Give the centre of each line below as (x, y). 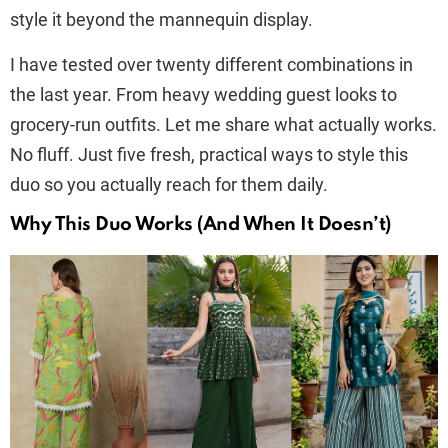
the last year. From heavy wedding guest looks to (203, 94)
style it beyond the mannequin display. (161, 19)
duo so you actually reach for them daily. (169, 184)
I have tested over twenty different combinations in (211, 64)
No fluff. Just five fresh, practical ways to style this (209, 154)
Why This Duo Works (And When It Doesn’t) (200, 224)
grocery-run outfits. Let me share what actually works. (223, 124)
